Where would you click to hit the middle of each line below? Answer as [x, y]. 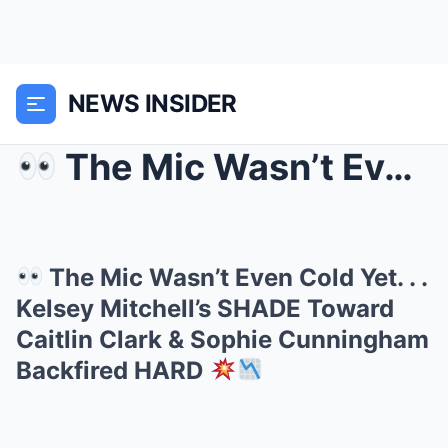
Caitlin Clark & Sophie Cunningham [222, 339]
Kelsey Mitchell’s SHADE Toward [205, 308]
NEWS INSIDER [152, 103]
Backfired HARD [112, 370]
